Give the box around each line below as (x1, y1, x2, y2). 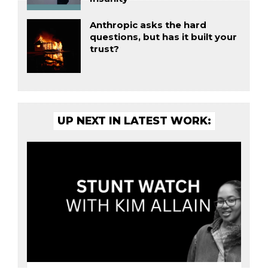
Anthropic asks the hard (89, 20, 206, 31)
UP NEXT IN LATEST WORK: (57, 114, 211, 127)
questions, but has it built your (89, 32, 237, 43)
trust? (89, 44, 119, 55)
